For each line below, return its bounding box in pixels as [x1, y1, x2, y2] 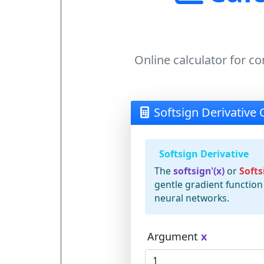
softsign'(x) [173, 164, 225, 177]
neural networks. [154, 192, 229, 204]
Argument [147, 229, 201, 243]
